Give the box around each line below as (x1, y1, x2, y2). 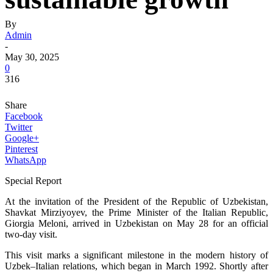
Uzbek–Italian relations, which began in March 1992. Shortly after (5, 261, 268, 271)
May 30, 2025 (5, 52, 59, 62)
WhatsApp (5, 155, 46, 165)
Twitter (5, 122, 32, 132)
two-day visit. (5, 229, 57, 239)
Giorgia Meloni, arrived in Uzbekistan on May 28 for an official (5, 218, 268, 229)
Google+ (5, 133, 39, 143)
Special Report (5, 175, 62, 186)
